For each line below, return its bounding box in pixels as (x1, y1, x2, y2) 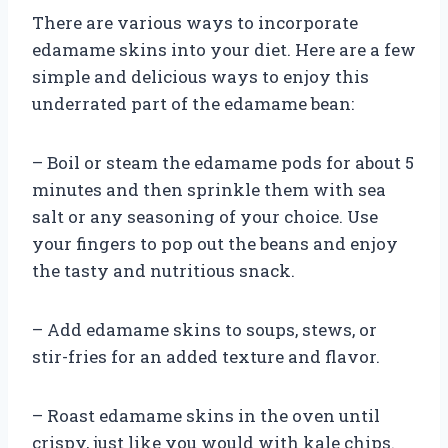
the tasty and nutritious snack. (32, 258, 295, 282)
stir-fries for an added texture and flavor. (32, 344, 380, 368)
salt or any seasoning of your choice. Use (32, 204, 378, 228)
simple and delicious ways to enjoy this (32, 64, 369, 88)
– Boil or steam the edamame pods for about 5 (32, 150, 414, 174)
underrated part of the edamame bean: (32, 91, 354, 115)
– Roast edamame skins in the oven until (32, 403, 380, 427)
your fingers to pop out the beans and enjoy (32, 231, 398, 255)
